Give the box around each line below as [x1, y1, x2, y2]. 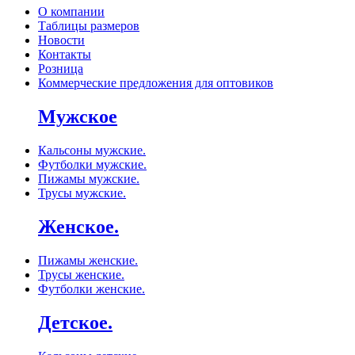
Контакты [38, 48, 91, 62]
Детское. [38, 311, 113, 333]
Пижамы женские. [38, 253, 138, 267]
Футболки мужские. [38, 158, 147, 172]
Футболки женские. [38, 281, 145, 296]
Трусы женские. [38, 267, 124, 281]
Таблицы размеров [38, 19, 139, 33]
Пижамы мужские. [38, 172, 139, 186]
